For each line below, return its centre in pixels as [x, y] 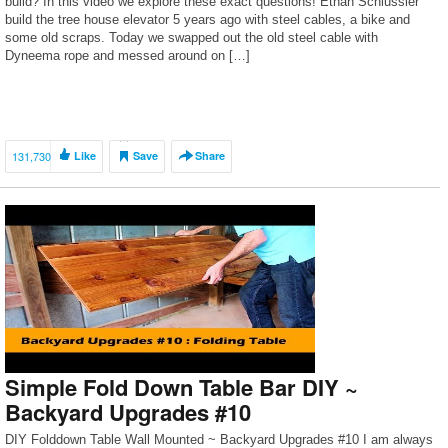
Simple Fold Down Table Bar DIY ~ [181, 387]
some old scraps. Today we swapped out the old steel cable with [191, 37]
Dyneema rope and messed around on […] [127, 55]
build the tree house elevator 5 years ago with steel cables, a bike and [207, 19]
